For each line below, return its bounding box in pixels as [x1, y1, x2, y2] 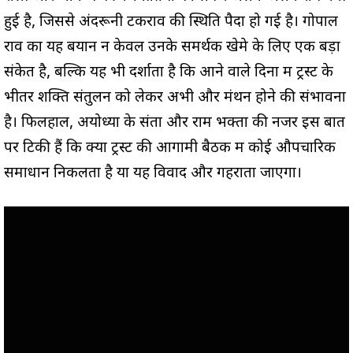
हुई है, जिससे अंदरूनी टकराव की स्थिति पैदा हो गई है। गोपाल [4, 13, 338, 33]
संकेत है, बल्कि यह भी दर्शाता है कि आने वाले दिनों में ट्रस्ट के [4, 63, 333, 84]
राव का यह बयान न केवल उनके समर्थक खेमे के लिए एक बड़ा [4, 38, 340, 58]
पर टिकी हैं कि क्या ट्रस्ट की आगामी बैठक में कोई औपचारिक [4, 139, 336, 159]
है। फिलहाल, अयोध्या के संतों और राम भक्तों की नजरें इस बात [4, 113, 345, 134]
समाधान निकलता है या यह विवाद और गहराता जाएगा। [4, 164, 302, 184]
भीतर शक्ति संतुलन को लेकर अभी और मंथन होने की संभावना [4, 88, 346, 109]
